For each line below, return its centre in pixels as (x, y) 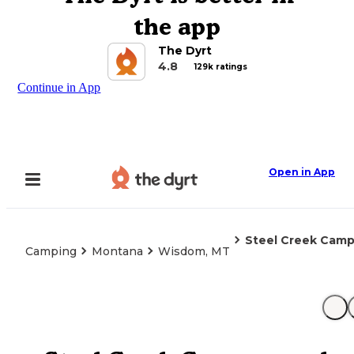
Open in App (302, 172)
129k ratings (220, 66)
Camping (51, 251)
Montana (117, 251)
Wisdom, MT (194, 251)
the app (177, 26)
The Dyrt (185, 51)
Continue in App (59, 87)
